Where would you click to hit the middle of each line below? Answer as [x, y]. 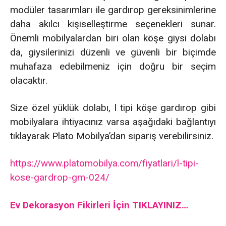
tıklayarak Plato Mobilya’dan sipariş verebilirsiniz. [112, 136]
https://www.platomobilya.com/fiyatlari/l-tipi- [104, 163]
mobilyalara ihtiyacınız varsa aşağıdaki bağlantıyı [113, 122]
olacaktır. [29, 80]
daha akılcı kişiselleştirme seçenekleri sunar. [113, 24]
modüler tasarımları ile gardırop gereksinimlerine [113, 10]
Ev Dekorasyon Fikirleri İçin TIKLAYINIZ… [99, 205]
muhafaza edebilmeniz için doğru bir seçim [113, 66]
